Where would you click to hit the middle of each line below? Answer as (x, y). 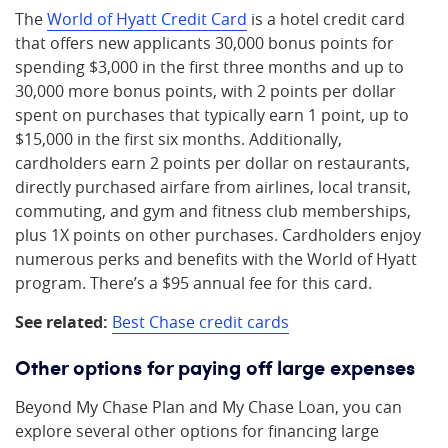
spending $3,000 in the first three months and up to (209, 67)
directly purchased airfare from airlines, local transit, (213, 187)
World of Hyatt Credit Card (147, 19)
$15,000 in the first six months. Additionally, (178, 139)
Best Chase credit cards (200, 322)
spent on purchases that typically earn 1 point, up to (212, 115)
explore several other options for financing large (197, 431)
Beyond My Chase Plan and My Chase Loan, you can (208, 407)
